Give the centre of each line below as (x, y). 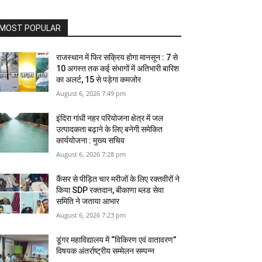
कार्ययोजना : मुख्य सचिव (91, 141)
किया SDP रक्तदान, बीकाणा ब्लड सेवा (110, 190)
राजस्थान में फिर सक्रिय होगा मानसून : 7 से (117, 58)
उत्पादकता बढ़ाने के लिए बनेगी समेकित (110, 130)
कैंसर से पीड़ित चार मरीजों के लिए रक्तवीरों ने (118, 179)
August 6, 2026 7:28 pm (91, 154)
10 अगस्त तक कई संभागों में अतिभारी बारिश (118, 69)
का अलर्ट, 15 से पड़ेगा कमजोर (99, 80)
